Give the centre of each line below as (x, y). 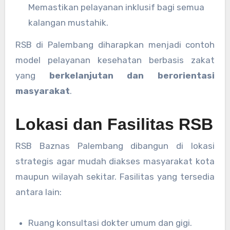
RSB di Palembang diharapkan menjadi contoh (115, 45)
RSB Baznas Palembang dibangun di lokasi (115, 146)
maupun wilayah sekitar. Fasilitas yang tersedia (115, 177)
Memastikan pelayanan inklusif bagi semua (117, 7)
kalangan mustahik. (69, 23)
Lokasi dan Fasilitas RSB (114, 124)
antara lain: (38, 192)
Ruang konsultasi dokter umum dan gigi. (110, 223)
